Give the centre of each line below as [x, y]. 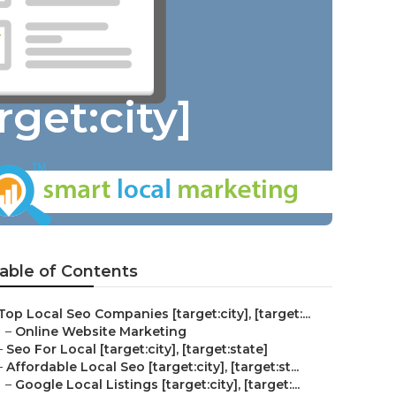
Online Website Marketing [101, 331]
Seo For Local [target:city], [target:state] [137, 349]
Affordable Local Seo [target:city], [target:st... [152, 367]
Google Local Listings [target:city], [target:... [157, 385]
